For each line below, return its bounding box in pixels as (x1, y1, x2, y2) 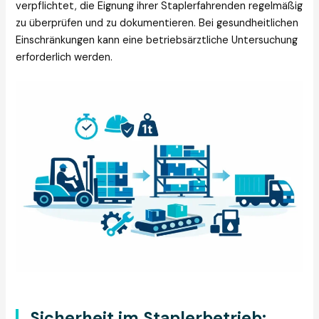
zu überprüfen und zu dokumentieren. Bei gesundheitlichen (16, 16, 299, 31)
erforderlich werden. (16, 51, 113, 65)
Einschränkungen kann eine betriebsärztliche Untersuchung (16, 33, 298, 48)
